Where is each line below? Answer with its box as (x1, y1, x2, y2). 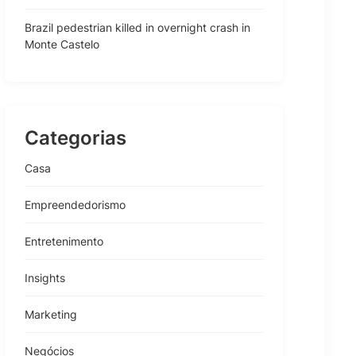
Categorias (25, 126, 126, 149)
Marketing (25, 308, 77, 321)
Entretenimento (25, 234, 103, 248)
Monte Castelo (25, 37, 99, 51)
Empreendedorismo (25, 198, 126, 211)
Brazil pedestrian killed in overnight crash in (25, 21, 250, 34)
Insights (25, 271, 65, 284)
